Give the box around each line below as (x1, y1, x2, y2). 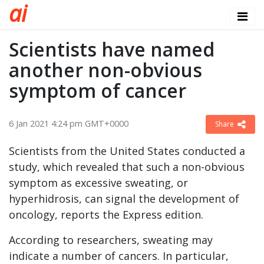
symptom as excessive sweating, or (9, 176, 188, 190)
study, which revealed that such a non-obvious (9, 160, 245, 174)
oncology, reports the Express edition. (9, 207, 203, 222)
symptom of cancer (9, 78, 186, 103)
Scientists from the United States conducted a (9, 144, 245, 158)
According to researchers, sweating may (9, 233, 213, 247)
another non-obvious (9, 57, 202, 82)
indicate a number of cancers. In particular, (9, 249, 229, 263)
